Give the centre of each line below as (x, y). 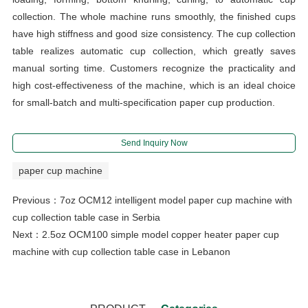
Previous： (36, 200)
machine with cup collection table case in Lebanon (121, 251)
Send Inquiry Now (154, 143)
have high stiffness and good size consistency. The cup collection (154, 33)
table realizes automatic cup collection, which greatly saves (154, 51)
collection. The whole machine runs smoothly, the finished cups (154, 16)
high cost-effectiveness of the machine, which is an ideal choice (154, 85)
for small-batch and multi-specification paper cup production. (143, 102)
